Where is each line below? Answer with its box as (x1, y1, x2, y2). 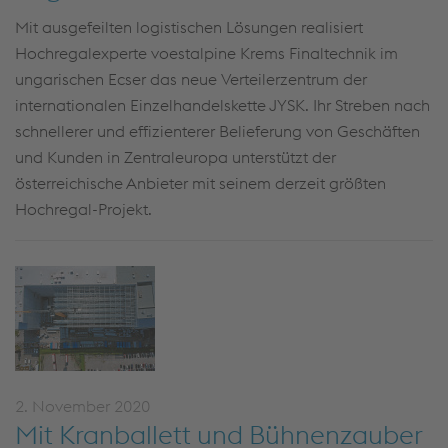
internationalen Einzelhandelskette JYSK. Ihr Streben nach (15, 95, 430, 115)
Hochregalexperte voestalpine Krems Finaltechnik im (15, 43, 398, 63)
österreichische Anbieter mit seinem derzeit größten (15, 173, 386, 193)
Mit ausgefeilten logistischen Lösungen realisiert (15, 17, 363, 37)
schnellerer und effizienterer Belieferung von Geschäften (15, 121, 420, 141)
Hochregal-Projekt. (15, 199, 152, 219)
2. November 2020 (15, 396, 150, 416)
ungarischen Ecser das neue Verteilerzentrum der (15, 69, 367, 89)
